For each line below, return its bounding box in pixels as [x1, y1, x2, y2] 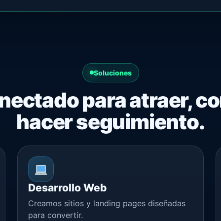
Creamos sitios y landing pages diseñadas [28, 198, 186, 208]
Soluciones [93, 68, 132, 77]
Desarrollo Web [28, 181, 107, 194]
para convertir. [28, 210, 83, 220]
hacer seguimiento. [16, 109, 205, 134]
